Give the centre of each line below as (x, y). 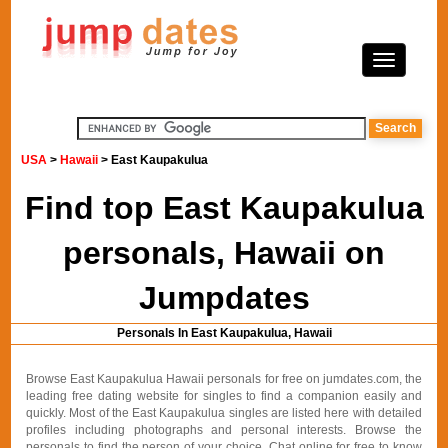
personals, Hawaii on (224, 253)
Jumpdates (224, 298)
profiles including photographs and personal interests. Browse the (224, 430)
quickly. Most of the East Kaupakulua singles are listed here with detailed (224, 413)
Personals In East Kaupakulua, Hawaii (224, 333)
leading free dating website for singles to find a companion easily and (224, 396)
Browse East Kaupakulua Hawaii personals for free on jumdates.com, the (224, 379)
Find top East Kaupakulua (224, 208)
